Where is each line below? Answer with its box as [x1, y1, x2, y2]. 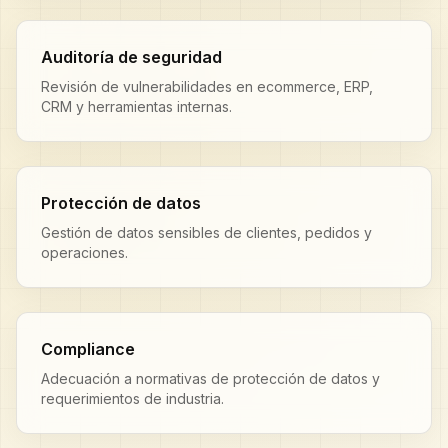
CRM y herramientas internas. [41, 98, 232, 115]
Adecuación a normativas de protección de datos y [41, 370, 380, 387]
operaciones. [41, 244, 128, 261]
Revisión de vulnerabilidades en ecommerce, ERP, [41, 78, 373, 95]
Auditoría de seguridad [41, 47, 222, 67]
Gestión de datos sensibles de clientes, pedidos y [41, 224, 372, 241]
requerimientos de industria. [41, 390, 224, 407]
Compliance [41, 339, 135, 359]
